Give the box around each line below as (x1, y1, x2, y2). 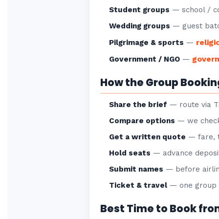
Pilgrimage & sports (109, 38, 184, 47)
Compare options (109, 116, 175, 125)
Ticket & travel (109, 181, 168, 190)
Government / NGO (109, 55, 180, 64)
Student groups (109, 5, 170, 14)
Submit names (109, 165, 164, 174)
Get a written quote (109, 132, 186, 141)
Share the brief (109, 100, 168, 109)
